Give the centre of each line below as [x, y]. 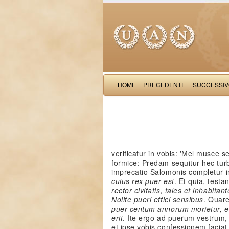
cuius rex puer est [143, 181]
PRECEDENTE [164, 85]
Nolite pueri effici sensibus [157, 199]
